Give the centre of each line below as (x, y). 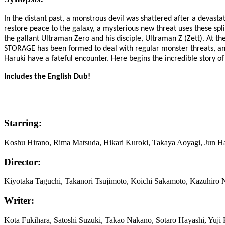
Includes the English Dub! (47, 77)
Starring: (23, 123)
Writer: (19, 201)
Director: (22, 162)
